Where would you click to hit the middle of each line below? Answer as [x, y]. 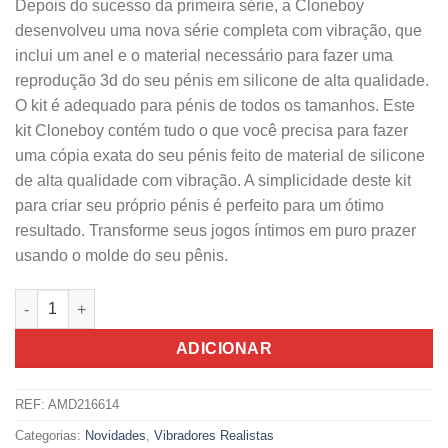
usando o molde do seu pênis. [121, 256]
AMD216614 [83, 405]
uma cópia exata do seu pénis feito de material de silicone [220, 156]
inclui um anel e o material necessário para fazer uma [204, 56]
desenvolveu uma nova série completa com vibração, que [218, 31]
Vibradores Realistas [214, 436]
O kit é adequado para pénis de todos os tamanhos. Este [215, 106]
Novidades [115, 436]
